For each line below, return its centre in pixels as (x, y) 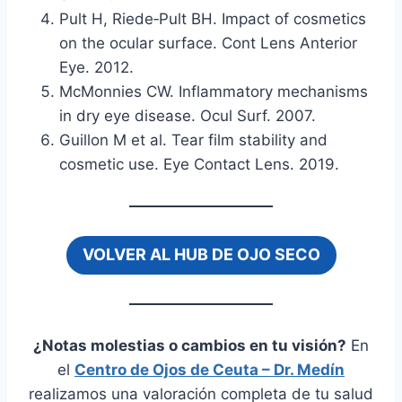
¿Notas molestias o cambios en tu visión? (190, 345)
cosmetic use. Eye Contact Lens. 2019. (199, 165)
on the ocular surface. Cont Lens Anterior (208, 44)
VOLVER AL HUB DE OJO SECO (201, 255)
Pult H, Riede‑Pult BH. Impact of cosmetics (213, 19)
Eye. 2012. (96, 68)
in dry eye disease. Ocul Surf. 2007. (188, 116)
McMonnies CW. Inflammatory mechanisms (214, 92)
